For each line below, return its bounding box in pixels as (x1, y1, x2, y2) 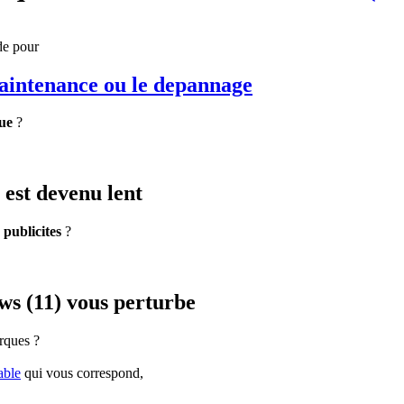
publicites (4, 224, 61, 240)
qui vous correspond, (21, 365, 143, 381)
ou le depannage (98, 72, 252, 96)
